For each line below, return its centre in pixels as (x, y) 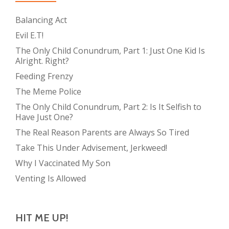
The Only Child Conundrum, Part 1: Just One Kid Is (110, 51)
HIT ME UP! (42, 218)
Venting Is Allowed (51, 179)
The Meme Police (48, 92)
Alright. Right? (42, 61)
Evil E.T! (29, 36)
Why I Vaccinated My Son (63, 163)
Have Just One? (44, 117)
